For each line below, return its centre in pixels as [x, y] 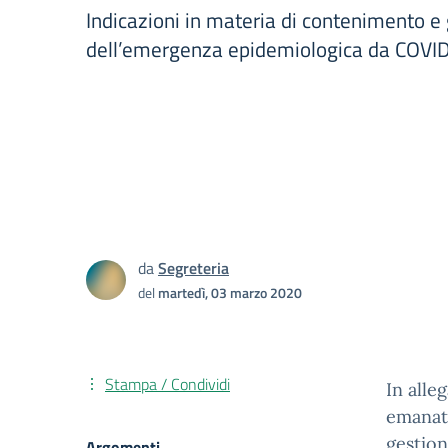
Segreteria [193, 268]
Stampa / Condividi [167, 384]
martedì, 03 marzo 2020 [230, 292]
